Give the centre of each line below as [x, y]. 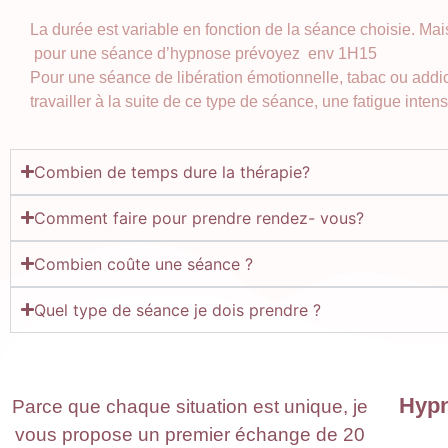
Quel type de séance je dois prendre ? [178, 309]
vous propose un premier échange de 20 [189, 434]
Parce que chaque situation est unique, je [189, 406]
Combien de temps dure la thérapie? [172, 171]
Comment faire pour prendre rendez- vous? [199, 217]
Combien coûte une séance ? [144, 263]
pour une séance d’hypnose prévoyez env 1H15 [203, 54]
